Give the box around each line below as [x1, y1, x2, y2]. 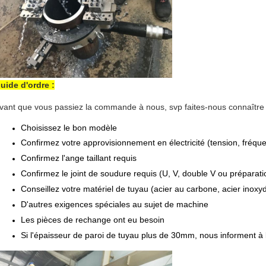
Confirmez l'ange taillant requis [21, 153, 137, 163]
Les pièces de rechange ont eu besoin [21, 215, 164, 224]
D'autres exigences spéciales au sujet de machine [21, 199, 208, 209]
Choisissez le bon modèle [21, 123, 117, 132]
